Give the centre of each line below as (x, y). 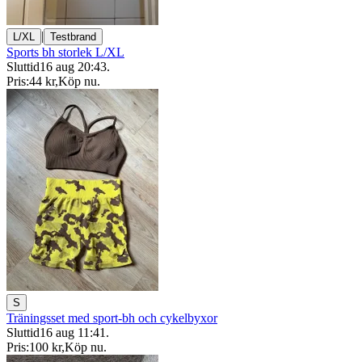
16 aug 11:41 (73, 333)
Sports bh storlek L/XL (65, 52)
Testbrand (73, 37)
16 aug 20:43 (73, 67)
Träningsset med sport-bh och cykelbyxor (112, 318)
